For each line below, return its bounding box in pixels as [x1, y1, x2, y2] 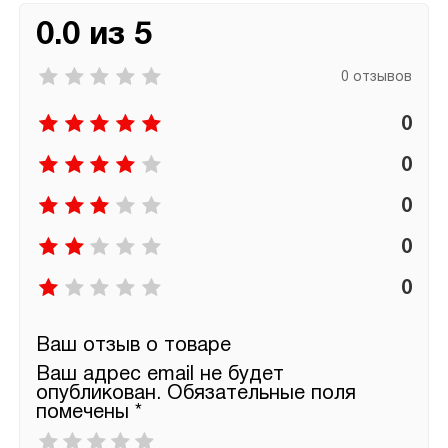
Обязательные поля [166, 384, 356, 403]
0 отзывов [341, 71, 413, 85]
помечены [35, 403, 135, 422]
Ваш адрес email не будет [35, 365, 284, 384]
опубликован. [35, 384, 161, 403]
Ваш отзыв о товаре [35, 336, 231, 355]
